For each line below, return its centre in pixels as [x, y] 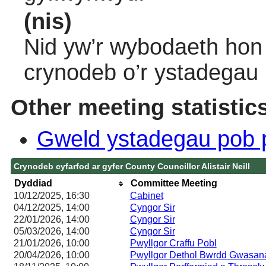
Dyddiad [33, 183]
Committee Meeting [174, 183]
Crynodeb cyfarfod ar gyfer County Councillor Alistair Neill [132, 166]
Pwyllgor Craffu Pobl [173, 243]
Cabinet [146, 195]
